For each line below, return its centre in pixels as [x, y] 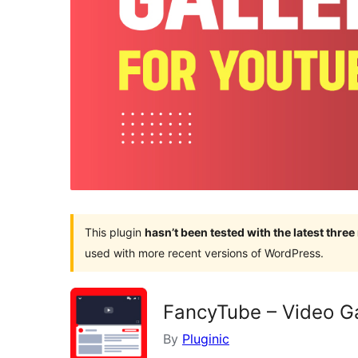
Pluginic [206, 338]
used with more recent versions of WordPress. [204, 253]
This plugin [115, 232]
